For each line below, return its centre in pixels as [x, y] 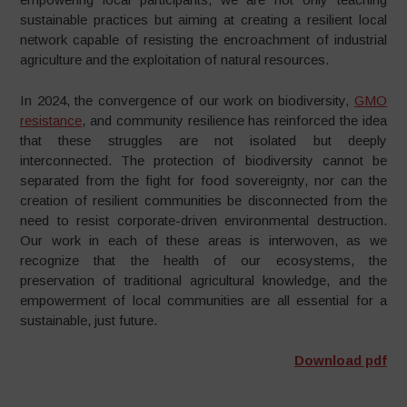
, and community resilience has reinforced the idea [234, 120]
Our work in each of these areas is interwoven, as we [203, 240]
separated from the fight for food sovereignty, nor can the [203, 180]
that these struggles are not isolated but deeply [203, 140]
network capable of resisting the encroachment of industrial [203, 40]
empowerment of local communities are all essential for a [203, 300]
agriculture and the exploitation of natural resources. [175, 60]
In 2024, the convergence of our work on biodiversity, [187, 100]
